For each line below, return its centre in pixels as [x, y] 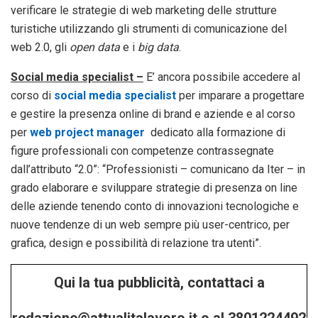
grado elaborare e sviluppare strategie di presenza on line [154, 188]
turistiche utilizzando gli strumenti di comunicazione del [149, 29]
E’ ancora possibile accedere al [222, 77]
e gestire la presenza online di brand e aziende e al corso [153, 114]
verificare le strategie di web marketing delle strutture [144, 11]
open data [95, 48]
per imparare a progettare [240, 96]
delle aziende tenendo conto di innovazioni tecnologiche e [155, 207]
